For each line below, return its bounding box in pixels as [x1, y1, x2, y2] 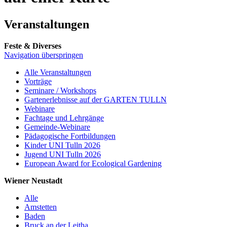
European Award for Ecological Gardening [24, 159, 162, 168]
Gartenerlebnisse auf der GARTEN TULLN [24, 95, 167, 104]
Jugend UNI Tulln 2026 [24, 149, 101, 159]
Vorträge [24, 77, 52, 86]
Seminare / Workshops [24, 86, 96, 95]
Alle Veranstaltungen [24, 67, 91, 77]
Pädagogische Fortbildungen [24, 131, 116, 140]
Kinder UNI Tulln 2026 [24, 140, 100, 149]
